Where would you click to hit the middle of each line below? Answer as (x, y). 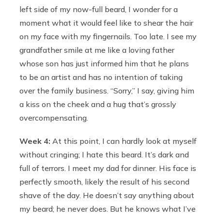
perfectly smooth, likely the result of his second (104, 181)
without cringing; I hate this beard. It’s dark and (104, 154)
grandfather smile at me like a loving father (97, 50)
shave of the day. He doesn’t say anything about (107, 195)
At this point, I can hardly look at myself (124, 141)
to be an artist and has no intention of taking (101, 77)
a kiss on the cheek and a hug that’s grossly (98, 104)
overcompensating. (54, 117)
